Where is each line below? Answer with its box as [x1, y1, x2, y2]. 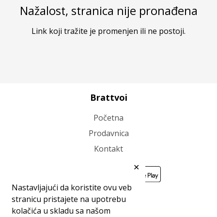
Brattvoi [90, 92, 127, 103]
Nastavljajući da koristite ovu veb [12, 182, 132, 193]
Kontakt [94, 143, 123, 154]
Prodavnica [88, 128, 129, 139]
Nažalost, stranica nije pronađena [19, 3, 198, 18]
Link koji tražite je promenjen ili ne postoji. [31, 26, 186, 36]
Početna [93, 112, 124, 123]
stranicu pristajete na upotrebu [12, 194, 126, 204]
